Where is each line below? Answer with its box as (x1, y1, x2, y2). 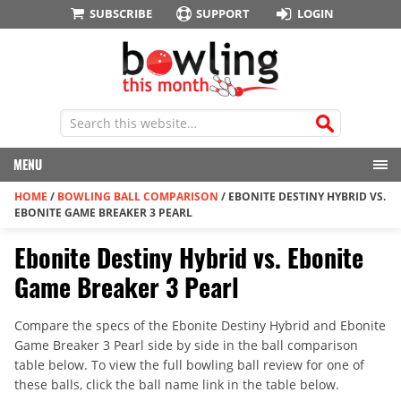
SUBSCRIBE (89, 5, 152, 21)
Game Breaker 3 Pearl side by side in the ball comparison (14, 337, 358, 354)
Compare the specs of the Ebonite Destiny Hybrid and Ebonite (14, 317, 386, 335)
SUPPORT (196, 5, 251, 21)
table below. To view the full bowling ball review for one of (14, 356, 364, 374)
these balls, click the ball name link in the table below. (14, 376, 339, 394)
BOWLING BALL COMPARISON (57, 189, 218, 205)
